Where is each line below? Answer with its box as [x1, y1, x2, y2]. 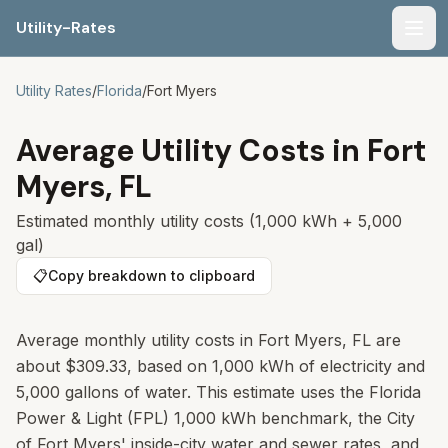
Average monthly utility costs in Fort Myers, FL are [16, 330, 401, 350]
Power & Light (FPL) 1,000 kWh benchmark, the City [16, 408, 415, 428]
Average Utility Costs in [16, 131, 367, 170]
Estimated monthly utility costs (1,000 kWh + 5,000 [16, 211, 402, 231]
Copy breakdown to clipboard [48, 267, 255, 284]
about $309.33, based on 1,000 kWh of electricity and [16, 356, 425, 376]
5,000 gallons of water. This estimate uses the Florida [16, 382, 421, 402]
